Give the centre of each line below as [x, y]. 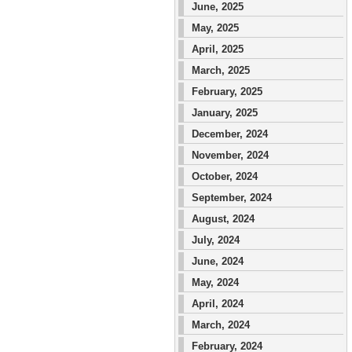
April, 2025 [218, 49]
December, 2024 [230, 134]
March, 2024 [221, 325]
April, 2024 [218, 304]
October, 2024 [225, 176]
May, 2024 [215, 282]
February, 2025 [227, 92]
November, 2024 [230, 155]
